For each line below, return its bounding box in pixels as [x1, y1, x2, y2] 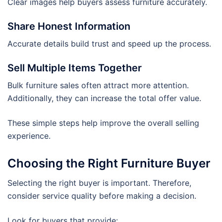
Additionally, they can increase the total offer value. [7, 93, 201, 103]
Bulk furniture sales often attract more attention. [7, 80, 189, 90]
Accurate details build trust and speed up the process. [7, 38, 211, 49]
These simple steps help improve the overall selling [7, 117, 199, 128]
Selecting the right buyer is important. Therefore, [7, 177, 191, 188]
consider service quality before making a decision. [7, 190, 196, 201]
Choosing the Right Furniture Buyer [7, 156, 211, 170]
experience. [7, 130, 51, 141]
